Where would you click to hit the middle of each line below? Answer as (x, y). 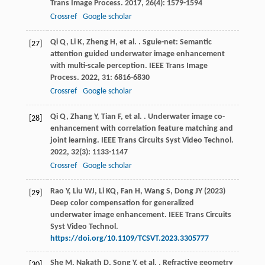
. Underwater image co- (183, 117)
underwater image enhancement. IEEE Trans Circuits (140, 215)
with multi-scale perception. (99, 66)
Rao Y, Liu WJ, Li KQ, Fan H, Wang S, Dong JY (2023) (138, 192)
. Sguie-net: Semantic (174, 43)
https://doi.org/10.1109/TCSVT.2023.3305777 (129, 239)
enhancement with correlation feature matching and (141, 129)
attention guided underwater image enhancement (137, 54)
